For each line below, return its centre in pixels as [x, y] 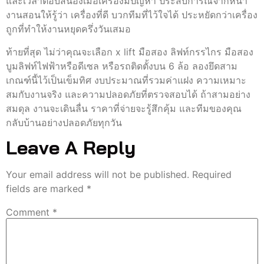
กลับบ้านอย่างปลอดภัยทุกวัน [64, 122]
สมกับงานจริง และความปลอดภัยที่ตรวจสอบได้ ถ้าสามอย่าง [128, 94]
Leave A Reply [71, 148]
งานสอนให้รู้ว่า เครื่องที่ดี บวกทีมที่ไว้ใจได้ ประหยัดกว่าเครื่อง [132, 15]
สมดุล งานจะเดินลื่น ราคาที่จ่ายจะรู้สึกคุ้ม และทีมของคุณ [124, 108]
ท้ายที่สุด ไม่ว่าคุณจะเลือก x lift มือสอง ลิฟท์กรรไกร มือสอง [130, 52]
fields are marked [46, 189]
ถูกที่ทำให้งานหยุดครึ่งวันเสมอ [68, 29]
